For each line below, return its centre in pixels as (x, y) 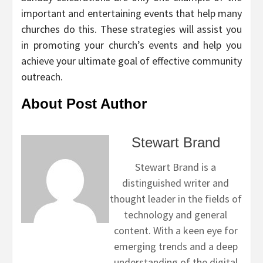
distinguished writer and (176, 183)
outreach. (42, 76)
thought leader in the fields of (176, 198)
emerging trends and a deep (176, 246)
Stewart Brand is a (176, 167)
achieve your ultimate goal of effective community (131, 60)
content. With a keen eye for (176, 230)
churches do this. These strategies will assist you (131, 29)
